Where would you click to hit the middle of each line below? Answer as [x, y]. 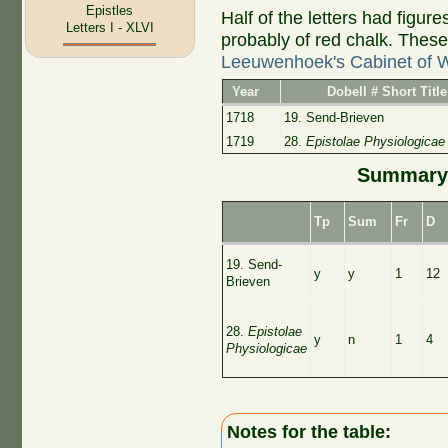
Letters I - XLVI [109, 28]
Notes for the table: [309, 431]
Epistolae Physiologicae [375, 142]
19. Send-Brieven [333, 118]
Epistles [109, 11]
